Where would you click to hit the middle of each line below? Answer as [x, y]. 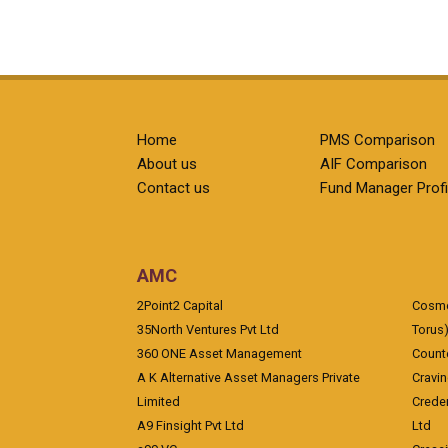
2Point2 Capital [180, 305]
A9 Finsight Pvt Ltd [190, 425]
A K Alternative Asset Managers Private [248, 377]
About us [167, 164]
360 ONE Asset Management [219, 353]
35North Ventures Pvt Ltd [208, 329]
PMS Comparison [378, 140]
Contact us [173, 188]
